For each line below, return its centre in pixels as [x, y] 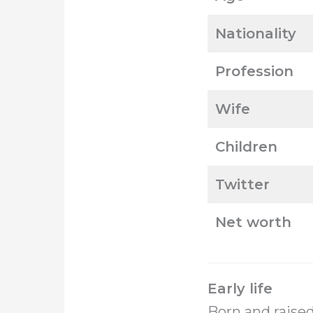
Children [246, 147]
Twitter [242, 184]
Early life [240, 289]
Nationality [256, 34]
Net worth [253, 222]
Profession [254, 71]
